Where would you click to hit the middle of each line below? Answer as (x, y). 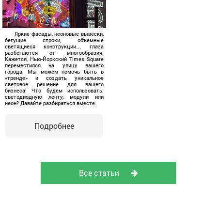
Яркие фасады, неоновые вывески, (59, 33)
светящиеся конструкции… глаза (54, 46)
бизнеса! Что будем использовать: (54, 90)
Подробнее (54, 125)
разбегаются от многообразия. (54, 52)
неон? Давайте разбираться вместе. (51, 103)
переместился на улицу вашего (54, 65)
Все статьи (99, 172)
